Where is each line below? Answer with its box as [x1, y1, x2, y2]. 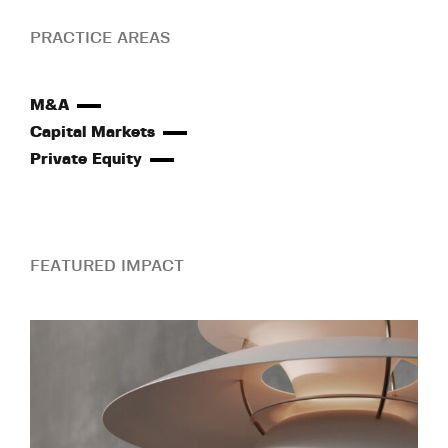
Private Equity [30, 151, 142, 167]
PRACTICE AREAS [30, 30, 170, 46]
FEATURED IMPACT [30, 258, 184, 274]
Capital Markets [30, 124, 155, 140]
